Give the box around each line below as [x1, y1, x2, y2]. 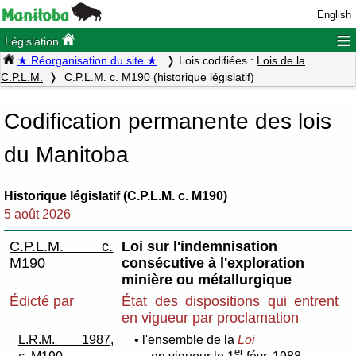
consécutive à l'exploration [122, 254, 305, 271]
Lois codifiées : [179, 54, 257, 68]
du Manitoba [4, 142, 129, 168]
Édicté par [10, 292, 75, 309]
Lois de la [257, 54, 305, 68]
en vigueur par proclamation [122, 309, 300, 326]
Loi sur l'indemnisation [122, 238, 278, 254]
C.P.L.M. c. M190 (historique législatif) [61, 71, 254, 84]
